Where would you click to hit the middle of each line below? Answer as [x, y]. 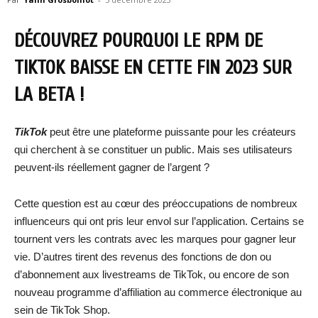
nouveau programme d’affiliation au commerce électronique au [158, 292]
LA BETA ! [49, 95]
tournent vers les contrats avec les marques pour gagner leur [155, 239]
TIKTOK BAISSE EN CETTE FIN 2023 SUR [153, 68]
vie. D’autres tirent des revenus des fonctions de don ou [143, 257]
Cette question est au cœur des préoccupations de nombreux [156, 203]
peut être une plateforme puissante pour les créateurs [173, 132]
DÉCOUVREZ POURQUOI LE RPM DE [138, 41]
